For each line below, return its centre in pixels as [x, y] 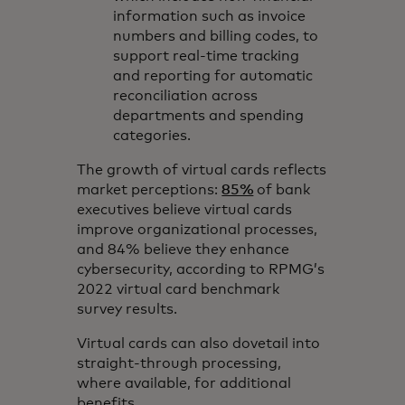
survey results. [127, 309]
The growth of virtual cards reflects [202, 170]
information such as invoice [210, 16]
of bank [282, 189]
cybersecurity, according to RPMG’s [201, 269]
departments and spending [209, 115]
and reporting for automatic [213, 75]
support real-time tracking [207, 56]
